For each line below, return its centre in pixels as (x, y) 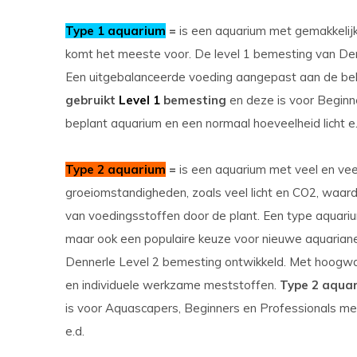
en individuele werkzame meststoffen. (173, 285)
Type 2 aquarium (116, 169)
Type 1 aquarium (116, 31)
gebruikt (92, 100)
